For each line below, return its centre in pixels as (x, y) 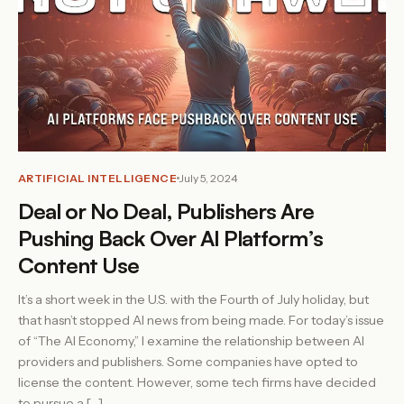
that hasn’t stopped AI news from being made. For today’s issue (201, 320)
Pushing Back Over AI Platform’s (171, 238)
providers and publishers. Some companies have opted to (188, 362)
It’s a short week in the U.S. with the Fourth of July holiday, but (193, 299)
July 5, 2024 (209, 178)
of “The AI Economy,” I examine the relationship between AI (191, 341)
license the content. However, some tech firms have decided (197, 382)
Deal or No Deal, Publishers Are (166, 211)
